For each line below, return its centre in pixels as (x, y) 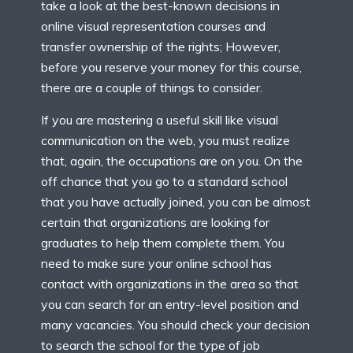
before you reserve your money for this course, (171, 67)
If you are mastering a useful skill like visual (160, 120)
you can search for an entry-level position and (170, 305)
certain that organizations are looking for (155, 223)
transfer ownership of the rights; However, (161, 47)
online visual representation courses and (153, 26)
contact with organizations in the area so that (170, 284)
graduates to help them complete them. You (163, 243)
